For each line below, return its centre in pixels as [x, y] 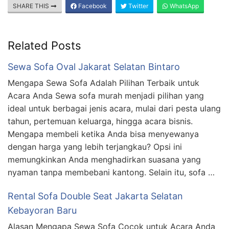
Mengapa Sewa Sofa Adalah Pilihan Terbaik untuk [104, 83]
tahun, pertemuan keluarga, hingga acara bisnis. [100, 121]
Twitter [138, 6]
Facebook [92, 6]
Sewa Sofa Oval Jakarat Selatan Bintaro [94, 67]
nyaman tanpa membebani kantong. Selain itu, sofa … [111, 173]
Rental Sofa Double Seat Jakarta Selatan [95, 196]
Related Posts [44, 46]
